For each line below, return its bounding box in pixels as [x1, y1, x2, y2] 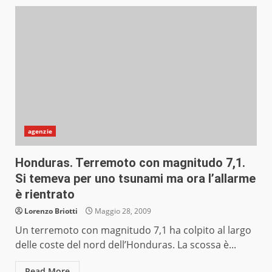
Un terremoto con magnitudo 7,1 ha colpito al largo [15, 223, 251, 237]
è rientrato [15, 187, 75, 202]
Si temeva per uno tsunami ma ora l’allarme [15, 171, 256, 186]
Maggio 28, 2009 [93, 206, 151, 217]
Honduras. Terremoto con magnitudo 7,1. [15, 155, 245, 171]
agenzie [28, 127, 52, 136]
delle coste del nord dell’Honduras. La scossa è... [15, 238, 236, 252]
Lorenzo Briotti [24, 206, 78, 217]
